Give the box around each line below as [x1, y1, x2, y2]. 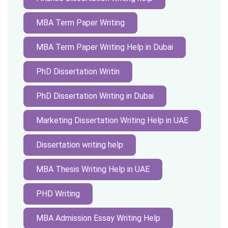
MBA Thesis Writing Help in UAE [36, 164, 150, 174]
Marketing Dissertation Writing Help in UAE [36, 116, 188, 125]
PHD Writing [36, 189, 80, 198]
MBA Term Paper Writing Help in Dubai [36, 42, 173, 52]
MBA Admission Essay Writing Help [36, 213, 160, 223]
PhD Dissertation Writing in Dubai [36, 91, 154, 101]
